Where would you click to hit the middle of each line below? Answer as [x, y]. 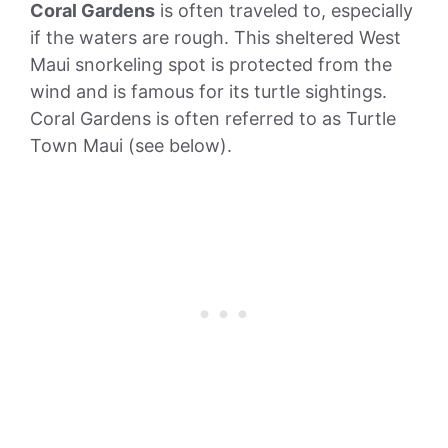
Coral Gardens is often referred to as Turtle [213, 118]
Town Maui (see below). [131, 145]
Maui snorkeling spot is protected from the [211, 64]
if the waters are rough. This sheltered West [215, 37]
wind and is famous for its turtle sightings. [208, 91]
